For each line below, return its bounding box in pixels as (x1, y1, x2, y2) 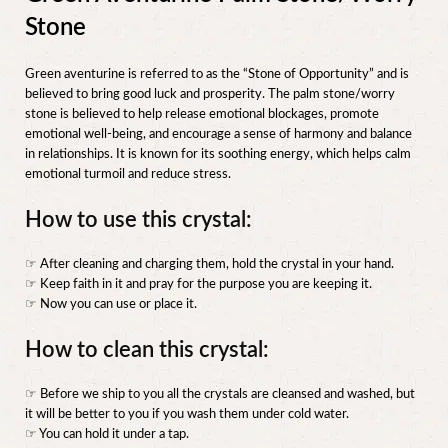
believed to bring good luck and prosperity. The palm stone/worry (25, 88, 395, 102)
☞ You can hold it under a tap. (25, 428, 189, 442)
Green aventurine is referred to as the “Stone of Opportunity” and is (25, 68, 409, 82)
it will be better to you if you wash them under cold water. (25, 408, 349, 422)
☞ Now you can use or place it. (25, 298, 197, 312)
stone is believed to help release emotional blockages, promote (25, 108, 379, 122)
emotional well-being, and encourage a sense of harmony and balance (25, 128, 412, 142)
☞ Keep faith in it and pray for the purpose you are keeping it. (25, 278, 372, 292)
